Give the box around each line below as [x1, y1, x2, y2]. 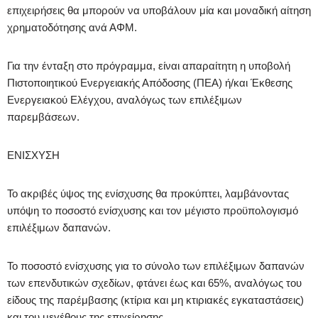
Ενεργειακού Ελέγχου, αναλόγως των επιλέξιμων [7, 93, 242, 106]
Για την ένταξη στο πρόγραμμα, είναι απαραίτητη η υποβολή [7, 59, 290, 72]
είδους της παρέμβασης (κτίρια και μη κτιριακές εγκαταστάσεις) [7, 293, 304, 306]
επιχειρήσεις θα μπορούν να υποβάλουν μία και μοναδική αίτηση [7, 4, 311, 16]
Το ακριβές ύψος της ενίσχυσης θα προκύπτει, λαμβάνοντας [7, 187, 289, 199]
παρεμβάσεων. [7, 110, 79, 123]
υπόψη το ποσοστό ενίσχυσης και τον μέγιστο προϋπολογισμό [7, 204, 298, 216]
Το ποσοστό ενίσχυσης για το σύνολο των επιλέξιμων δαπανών [7, 259, 305, 272]
